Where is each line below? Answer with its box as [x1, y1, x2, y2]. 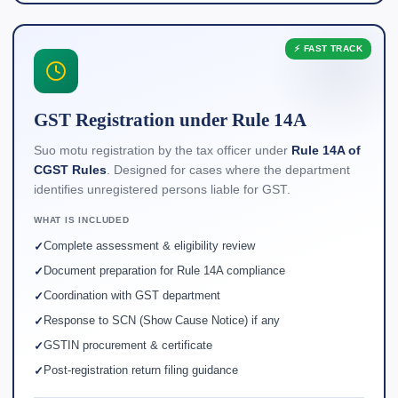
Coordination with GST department [44, 289, 220, 302]
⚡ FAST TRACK [294, 44, 362, 53]
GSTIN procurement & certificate [44, 338, 212, 352]
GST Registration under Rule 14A [34, 109, 306, 131]
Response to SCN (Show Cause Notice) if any [44, 314, 280, 327]
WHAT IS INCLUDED [34, 215, 130, 225]
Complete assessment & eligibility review [44, 239, 255, 252]
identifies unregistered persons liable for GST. [34, 183, 291, 196]
